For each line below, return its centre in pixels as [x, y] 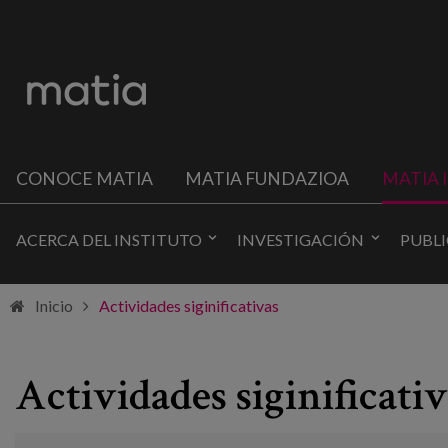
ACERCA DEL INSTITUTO [109, 239]
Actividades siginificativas [189, 305]
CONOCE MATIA [85, 178]
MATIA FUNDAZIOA [267, 178]
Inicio [54, 305]
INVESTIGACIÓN [301, 239]
